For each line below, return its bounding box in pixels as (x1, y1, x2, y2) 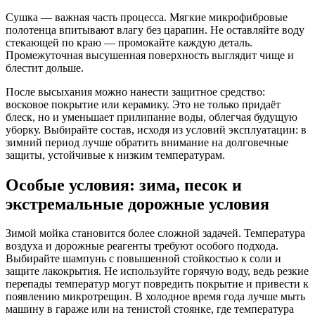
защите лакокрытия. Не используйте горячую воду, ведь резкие (6, 265, 309, 278)
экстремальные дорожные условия (6, 194, 269, 213)
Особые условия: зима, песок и (6, 175, 242, 194)
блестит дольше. (6, 61, 84, 74)
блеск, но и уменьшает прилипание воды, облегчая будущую (6, 110, 297, 123)
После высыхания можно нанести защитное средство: (6, 85, 265, 98)
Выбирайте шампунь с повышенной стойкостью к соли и (6, 252, 281, 265)
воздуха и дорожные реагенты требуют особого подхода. (6, 240, 278, 252)
